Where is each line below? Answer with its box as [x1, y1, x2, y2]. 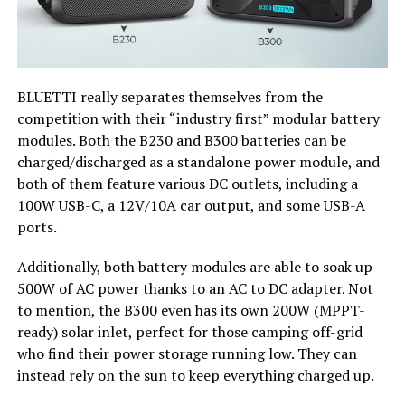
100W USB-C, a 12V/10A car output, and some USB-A [16, 194, 365, 215]
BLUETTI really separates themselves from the [16, 86, 323, 107]
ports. [16, 216, 57, 237]
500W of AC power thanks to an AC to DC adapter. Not [16, 278, 373, 298]
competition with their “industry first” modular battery [16, 108, 380, 128]
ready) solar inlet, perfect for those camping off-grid [16, 321, 363, 342]
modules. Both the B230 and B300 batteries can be [16, 129, 346, 150]
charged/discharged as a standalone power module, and [16, 151, 380, 172]
